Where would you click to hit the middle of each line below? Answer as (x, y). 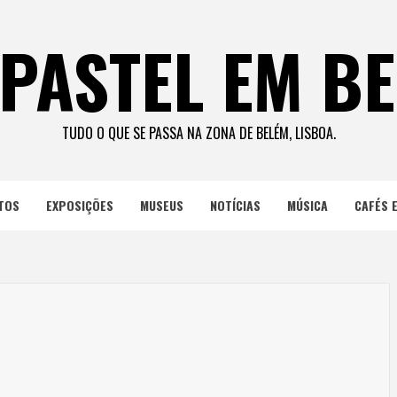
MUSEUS (161, 205)
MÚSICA (307, 205)
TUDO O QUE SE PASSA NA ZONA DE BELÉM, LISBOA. (198, 133)
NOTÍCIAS (235, 205)
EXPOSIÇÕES (79, 205)
